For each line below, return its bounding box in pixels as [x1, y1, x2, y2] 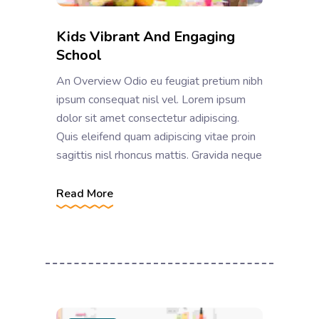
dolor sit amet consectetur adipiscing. [56, 110, 239, 126]
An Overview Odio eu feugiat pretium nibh [56, 73, 263, 89]
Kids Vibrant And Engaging [56, 26, 235, 46]
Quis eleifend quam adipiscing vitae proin [56, 128, 256, 145]
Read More [56, 185, 113, 202]
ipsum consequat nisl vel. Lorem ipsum [56, 91, 246, 108]
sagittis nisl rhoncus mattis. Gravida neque [56, 147, 262, 163]
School [56, 45, 102, 65]
